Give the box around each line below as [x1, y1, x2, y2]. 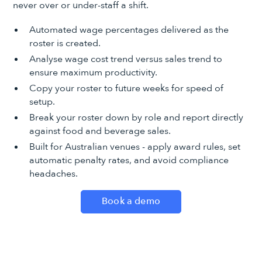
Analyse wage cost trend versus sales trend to [29, 53, 222, 66]
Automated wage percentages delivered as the [29, 23, 229, 37]
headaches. [29, 167, 78, 180]
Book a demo [102, 195, 160, 208]
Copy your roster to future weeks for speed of [29, 81, 223, 95]
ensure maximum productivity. [29, 66, 157, 80]
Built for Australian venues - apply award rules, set [29, 140, 240, 153]
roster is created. [29, 37, 101, 50]
